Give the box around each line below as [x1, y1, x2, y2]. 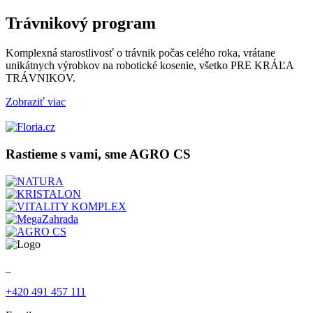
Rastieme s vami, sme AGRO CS [6, 147, 191, 162]
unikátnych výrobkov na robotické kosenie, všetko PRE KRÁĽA [6, 59, 293, 72]
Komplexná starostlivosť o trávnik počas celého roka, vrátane [6, 47, 275, 59]
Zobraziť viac [6, 96, 66, 108]
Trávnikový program [6, 14, 156, 33]
